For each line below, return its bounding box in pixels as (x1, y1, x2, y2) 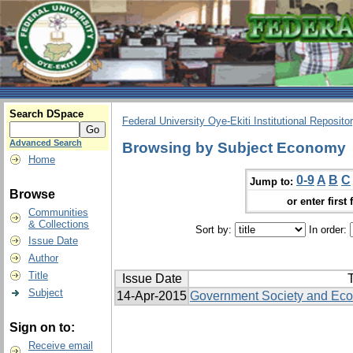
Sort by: (195, 224, 235, 236)
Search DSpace (9, 108, 84, 120)
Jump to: (250, 175, 293, 188)
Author (28, 252, 58, 264)
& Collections (28, 218, 89, 230)
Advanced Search (9, 138, 82, 147)
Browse (9, 188, 55, 201)
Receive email (28, 340, 93, 351)
